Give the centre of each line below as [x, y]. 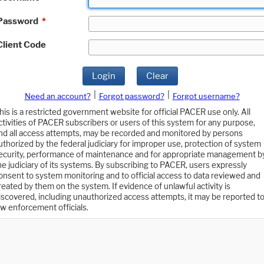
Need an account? [57, 96]
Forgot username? [206, 96]
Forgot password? [131, 96]
